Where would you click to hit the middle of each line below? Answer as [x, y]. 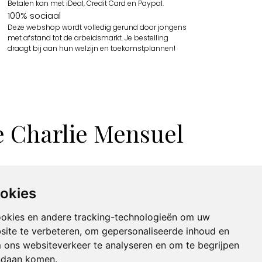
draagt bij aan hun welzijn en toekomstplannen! [91, 48]
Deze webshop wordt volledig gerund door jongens [97, 27]
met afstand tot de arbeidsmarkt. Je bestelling [88, 37]
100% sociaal [34, 15]
